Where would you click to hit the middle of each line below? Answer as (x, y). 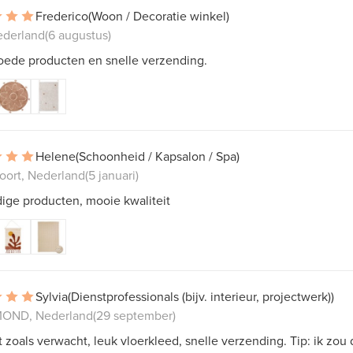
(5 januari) (112, 175)
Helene (56, 156)
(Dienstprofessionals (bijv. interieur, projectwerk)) (201, 296)
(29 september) (134, 315)
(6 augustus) (78, 34)
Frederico (62, 15)
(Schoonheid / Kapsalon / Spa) (158, 156)
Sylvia (52, 296)
